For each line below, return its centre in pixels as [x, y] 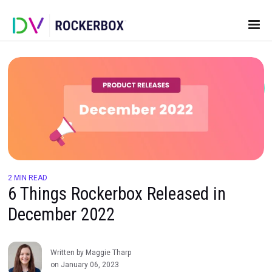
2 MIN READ [32, 209]
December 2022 [72, 252]
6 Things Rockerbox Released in [137, 227]
